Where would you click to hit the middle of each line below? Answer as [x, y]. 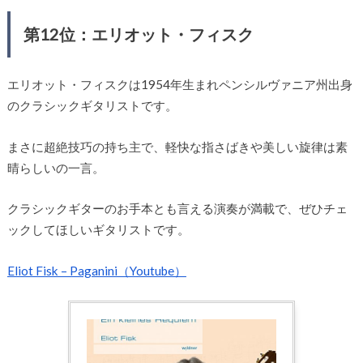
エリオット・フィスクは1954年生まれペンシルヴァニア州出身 [179, 85]
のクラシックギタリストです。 [92, 106]
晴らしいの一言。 [56, 167]
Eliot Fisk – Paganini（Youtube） [96, 270]
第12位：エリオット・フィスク [138, 34]
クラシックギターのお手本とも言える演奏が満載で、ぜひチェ [177, 209]
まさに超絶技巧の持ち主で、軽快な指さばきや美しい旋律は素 [177, 146]
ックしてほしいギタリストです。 [98, 230]
